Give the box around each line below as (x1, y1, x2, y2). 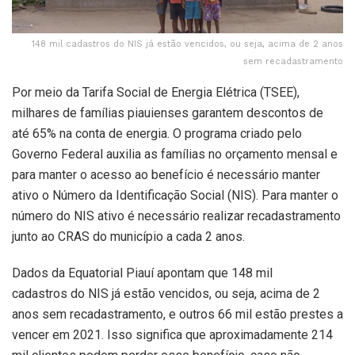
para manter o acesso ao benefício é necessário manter (12, 167, 320, 183)
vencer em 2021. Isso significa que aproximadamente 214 (12, 327, 333, 343)
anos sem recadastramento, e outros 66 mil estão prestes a (12, 307, 343, 323)
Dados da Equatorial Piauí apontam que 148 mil (12, 265, 273, 281)
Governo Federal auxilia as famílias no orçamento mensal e (12, 147, 338, 162)
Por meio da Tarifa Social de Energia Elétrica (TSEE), (12, 85, 300, 101)
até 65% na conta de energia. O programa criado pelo (12, 126, 302, 142)
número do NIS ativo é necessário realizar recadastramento (12, 208, 341, 224)
